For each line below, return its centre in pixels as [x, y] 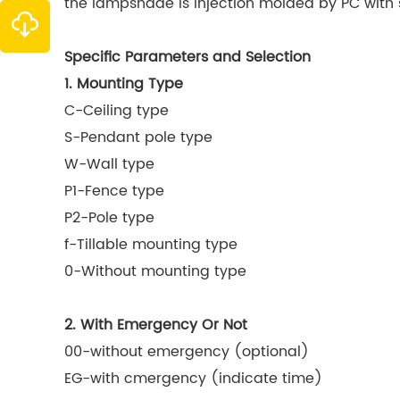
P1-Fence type [114, 191]
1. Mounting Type [124, 84]
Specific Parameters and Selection [187, 57]
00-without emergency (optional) [187, 352]
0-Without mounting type [155, 271]
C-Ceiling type [117, 111]
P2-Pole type [109, 218]
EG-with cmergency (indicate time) [193, 379]
